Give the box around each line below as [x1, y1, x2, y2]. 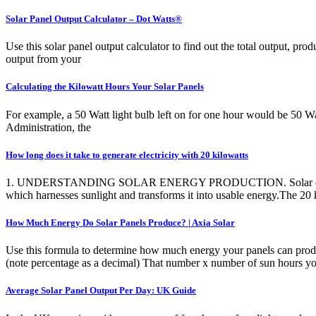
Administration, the [6, 121, 91, 133]
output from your [6, 53, 81, 66]
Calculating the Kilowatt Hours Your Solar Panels [6, 81, 204, 92]
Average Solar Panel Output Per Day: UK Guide [6, 285, 196, 296]
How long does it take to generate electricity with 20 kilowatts [6, 149, 248, 160]
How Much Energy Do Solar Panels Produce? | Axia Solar [6, 217, 235, 229]
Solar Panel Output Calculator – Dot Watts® [6, 13, 182, 25]
